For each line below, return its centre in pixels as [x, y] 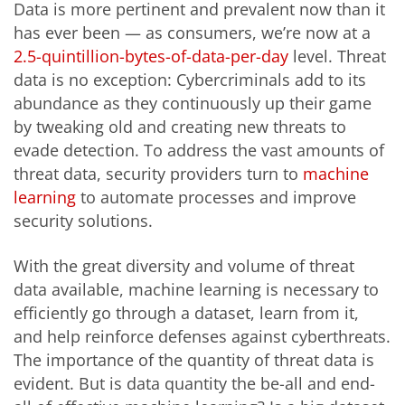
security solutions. [83, 221]
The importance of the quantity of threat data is [194, 359]
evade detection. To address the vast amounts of [199, 151]
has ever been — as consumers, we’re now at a [192, 33]
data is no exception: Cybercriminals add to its [190, 80]
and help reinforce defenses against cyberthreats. [202, 336]
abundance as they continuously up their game [193, 104]
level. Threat [337, 57]
